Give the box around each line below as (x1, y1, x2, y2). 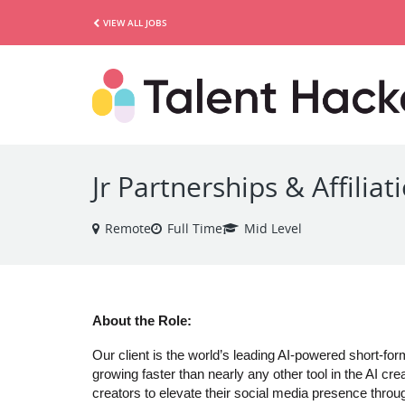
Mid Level (244, 220, 302, 237)
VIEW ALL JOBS (103, 15, 167, 29)
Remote (105, 220, 151, 237)
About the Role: (92, 314, 192, 328)
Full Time (167, 220, 222, 237)
